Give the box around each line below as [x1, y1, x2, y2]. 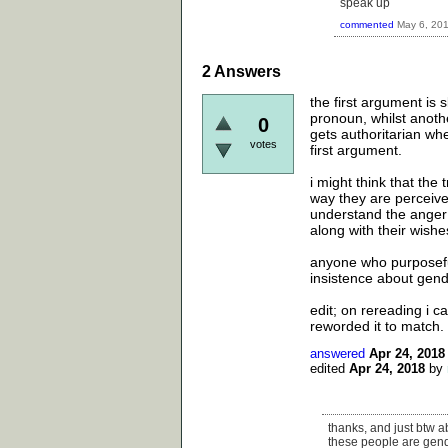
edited [310, 360, 345, 376]
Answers [211, 62, 281, 80]
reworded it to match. [310, 317, 444, 334]
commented [340, 18, 394, 30]
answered [310, 345, 365, 361]
